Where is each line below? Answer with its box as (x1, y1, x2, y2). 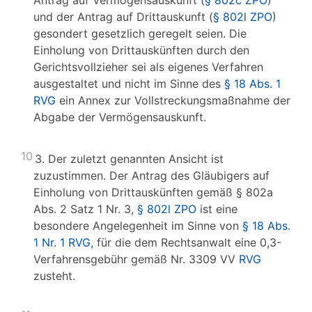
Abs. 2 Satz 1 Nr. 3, (33, 202, 137, 216)
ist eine (196, 202, 237, 216)
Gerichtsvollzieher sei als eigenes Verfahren (33, 60, 263, 74)
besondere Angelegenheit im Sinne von (33, 219, 242, 233)
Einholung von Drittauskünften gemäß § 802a (33, 185, 273, 199)
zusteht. (33, 269, 75, 283)
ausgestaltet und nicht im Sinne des (33, 77, 224, 91)
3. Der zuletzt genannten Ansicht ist (35, 152, 224, 166)
